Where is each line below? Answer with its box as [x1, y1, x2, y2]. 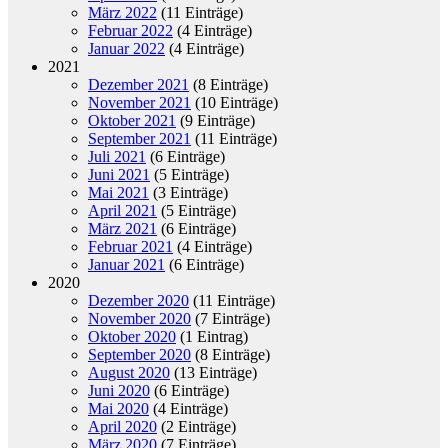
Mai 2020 [88, 399, 149, 417]
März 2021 [88, 219, 157, 237]
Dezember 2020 [88, 291, 189, 309]
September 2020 [88, 345, 191, 363]
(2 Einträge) [157, 417, 236, 435]
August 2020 [88, 363, 170, 381]
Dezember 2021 [88, 75, 189, 93]
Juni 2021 [88, 165, 150, 183]
